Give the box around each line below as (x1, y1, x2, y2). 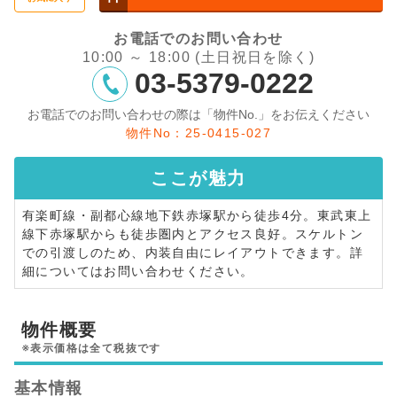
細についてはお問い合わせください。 (22, 263, 254, 278)
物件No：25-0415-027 (125, 125, 272, 140)
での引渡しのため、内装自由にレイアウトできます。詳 (22, 245, 363, 260)
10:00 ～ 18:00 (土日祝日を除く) (82, 49, 315, 65)
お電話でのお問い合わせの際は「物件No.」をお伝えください (27, 106, 370, 121)
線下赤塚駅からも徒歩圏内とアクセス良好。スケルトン (22, 226, 363, 241)
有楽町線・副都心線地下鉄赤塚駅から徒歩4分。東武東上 (22, 207, 372, 222)
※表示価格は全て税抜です (21, 341, 161, 354)
